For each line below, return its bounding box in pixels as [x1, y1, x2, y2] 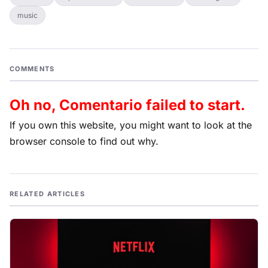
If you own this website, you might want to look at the [10, 119, 252, 131]
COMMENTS [10, 65, 55, 73]
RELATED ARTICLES [10, 190, 86, 198]
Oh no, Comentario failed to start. [10, 96, 245, 114]
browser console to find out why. [10, 135, 159, 147]
